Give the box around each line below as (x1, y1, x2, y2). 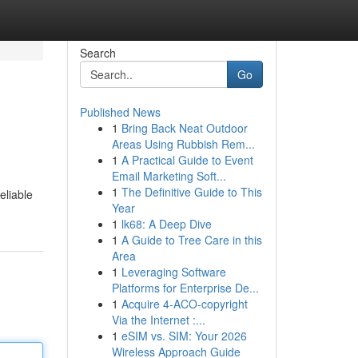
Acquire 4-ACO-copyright (121, 296, 248, 312)
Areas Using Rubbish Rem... (111, 136, 255, 152)
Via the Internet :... (111, 312, 205, 328)
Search (79, 45, 116, 61)
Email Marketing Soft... (111, 168, 226, 184)
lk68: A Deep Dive (121, 216, 212, 232)
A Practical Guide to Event (121, 152, 253, 168)
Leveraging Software (121, 264, 226, 280)
